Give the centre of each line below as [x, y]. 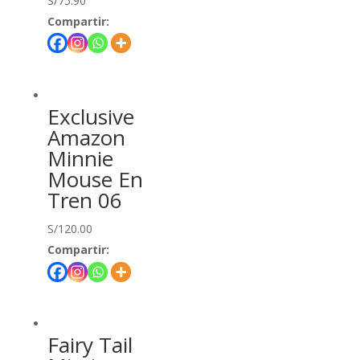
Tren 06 [84, 200]
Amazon [86, 138]
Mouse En [95, 180]
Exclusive [90, 117]
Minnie [80, 159]
